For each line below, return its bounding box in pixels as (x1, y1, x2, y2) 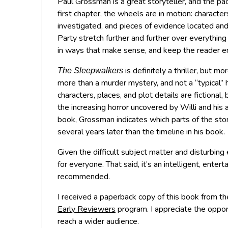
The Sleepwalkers (58, 66, 123, 75)
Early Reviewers (58, 204, 116, 215)
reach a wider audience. (58, 216, 139, 227)
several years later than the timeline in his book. (58, 126, 225, 137)
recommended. (58, 171, 110, 182)
